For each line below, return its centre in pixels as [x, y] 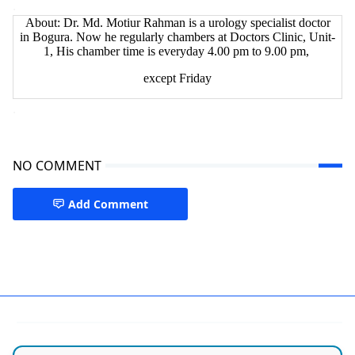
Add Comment [108, 204]
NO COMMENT [57, 165]
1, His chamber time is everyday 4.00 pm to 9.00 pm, [177, 51]
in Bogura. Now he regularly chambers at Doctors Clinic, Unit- [177, 36]
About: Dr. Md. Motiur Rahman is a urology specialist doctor [177, 22]
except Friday [177, 78]
